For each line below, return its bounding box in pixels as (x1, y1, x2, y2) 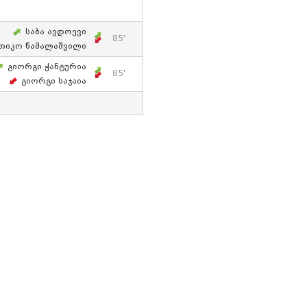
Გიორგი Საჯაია (21, 77, 86, 86)
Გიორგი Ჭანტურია (8, 62, 86, 72)
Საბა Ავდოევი (25, 27, 86, 37)
